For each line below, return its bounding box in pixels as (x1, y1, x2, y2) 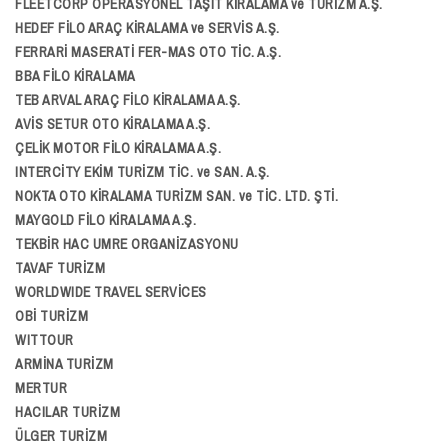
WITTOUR (15, 331, 74, 349)
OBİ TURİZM (15, 307, 88, 325)
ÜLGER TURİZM (15, 427, 107, 445)
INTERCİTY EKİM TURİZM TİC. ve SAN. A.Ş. (15, 163, 270, 181)
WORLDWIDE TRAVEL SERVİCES (15, 283, 207, 301)
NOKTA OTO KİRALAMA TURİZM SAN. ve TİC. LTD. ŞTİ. (15, 187, 338, 205)
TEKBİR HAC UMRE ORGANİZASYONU (15, 235, 239, 253)
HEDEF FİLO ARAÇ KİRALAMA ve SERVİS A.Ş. (15, 19, 280, 37)
